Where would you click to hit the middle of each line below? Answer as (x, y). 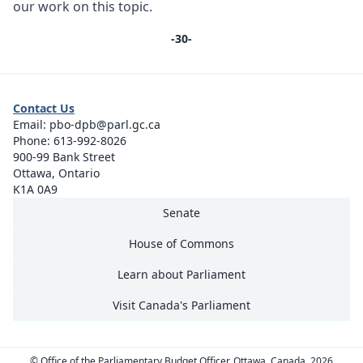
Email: (31, 124)
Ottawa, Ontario (56, 173)
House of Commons (181, 243)
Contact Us (44, 108)
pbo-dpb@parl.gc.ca (105, 124)
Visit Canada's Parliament (181, 305)
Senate (181, 212)
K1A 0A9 (35, 189)
